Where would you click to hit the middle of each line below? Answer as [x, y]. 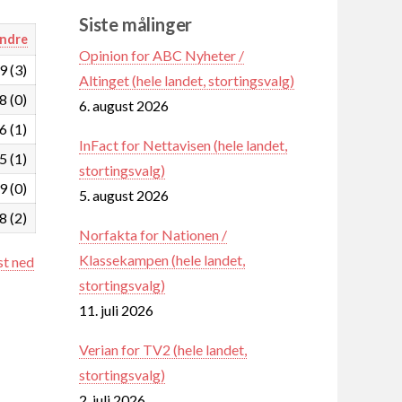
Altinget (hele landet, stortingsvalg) [187, 80]
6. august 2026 [124, 105]
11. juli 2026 [116, 310]
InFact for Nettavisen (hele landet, [183, 144]
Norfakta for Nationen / [153, 234]
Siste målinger [136, 24]
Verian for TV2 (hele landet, [163, 349]
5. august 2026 [124, 195]
